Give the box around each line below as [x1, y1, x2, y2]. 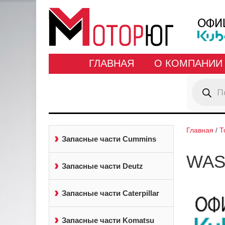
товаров [191, 85, 217, 93]
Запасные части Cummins [62, 135, 156, 143]
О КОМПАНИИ [154, 58, 222, 69]
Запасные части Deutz [62, 162, 143, 170]
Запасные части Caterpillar [62, 189, 159, 197]
